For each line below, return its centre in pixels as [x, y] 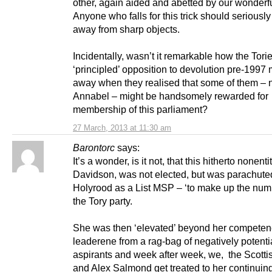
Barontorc [94, 148]
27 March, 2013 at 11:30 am [122, 128]
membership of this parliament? [141, 110]
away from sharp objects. [127, 29]
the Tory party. [103, 201]
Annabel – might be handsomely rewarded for [171, 96]
